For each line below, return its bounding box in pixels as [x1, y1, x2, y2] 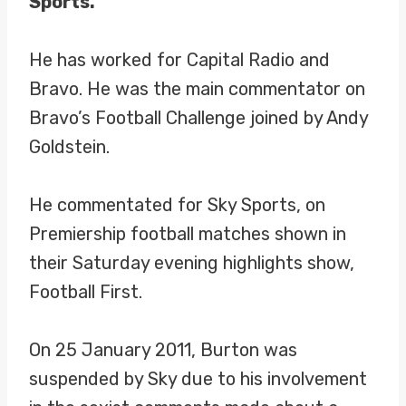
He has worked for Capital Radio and [29, 49, 330, 71]
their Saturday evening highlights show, [29, 252, 354, 274]
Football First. [29, 281, 142, 303]
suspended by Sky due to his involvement [29, 368, 367, 390]
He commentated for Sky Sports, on [29, 194, 325, 216]
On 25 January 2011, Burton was [29, 339, 297, 361]
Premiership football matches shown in [29, 223, 346, 245]
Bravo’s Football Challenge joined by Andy [29, 107, 368, 129]
